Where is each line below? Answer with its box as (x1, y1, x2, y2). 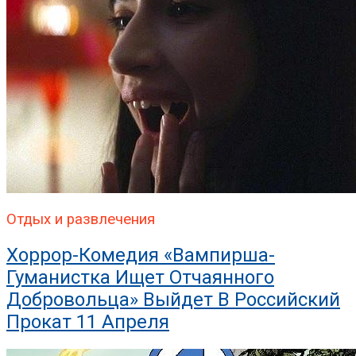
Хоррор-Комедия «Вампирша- (6, 244, 275, 267)
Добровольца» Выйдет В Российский (6, 288, 340, 311)
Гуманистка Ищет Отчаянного (6, 266, 274, 289)
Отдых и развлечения (6, 211, 155, 229)
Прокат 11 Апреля (6, 311, 169, 334)
